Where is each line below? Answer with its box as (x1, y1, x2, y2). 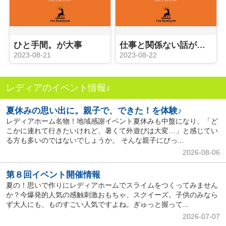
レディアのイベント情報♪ (6, 82, 110, 93)
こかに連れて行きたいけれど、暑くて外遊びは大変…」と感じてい (6, 127, 218, 135)
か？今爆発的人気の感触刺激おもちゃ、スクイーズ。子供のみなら (6, 191, 218, 199)
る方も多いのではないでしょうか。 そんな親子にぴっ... (6, 136, 184, 145)
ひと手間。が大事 (13, 40, 82, 50)
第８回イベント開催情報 (6, 170, 100, 180)
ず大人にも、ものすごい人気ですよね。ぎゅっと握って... (6, 200, 189, 209)
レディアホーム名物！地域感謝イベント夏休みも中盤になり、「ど (6, 117, 218, 126)
